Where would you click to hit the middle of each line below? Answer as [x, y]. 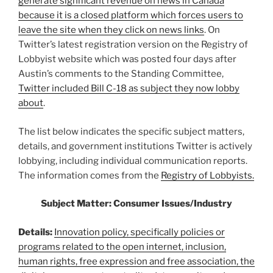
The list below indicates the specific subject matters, [131, 131]
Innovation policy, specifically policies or [140, 232]
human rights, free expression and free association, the [136, 261]
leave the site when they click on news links [111, 30]
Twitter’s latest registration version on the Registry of [133, 45]
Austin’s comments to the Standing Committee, [121, 74]
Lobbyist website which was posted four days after [127, 59]
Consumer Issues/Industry [173, 204]
